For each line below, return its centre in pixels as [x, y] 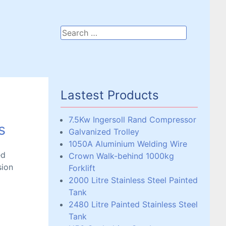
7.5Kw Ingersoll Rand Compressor [132, 120]
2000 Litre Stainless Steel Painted [133, 180]
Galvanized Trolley [104, 132]
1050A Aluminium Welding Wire [128, 144]
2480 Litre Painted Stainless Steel [133, 204]
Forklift [82, 168]
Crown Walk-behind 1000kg [121, 156]
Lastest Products [110, 95]
